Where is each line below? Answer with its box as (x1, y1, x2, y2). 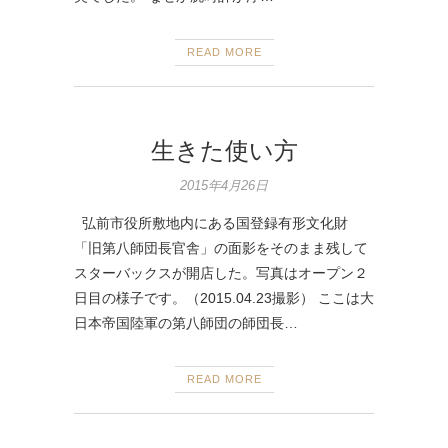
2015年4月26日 (180, 177, 268, 193)
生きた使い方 (150, 136, 298, 164)
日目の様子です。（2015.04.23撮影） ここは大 (74, 289, 374, 306)
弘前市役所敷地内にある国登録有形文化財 (74, 214, 348, 231)
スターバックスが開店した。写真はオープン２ (74, 264, 368, 281)
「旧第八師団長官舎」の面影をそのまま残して (74, 239, 368, 256)
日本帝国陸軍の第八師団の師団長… (74, 314, 298, 331)
